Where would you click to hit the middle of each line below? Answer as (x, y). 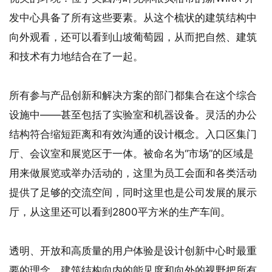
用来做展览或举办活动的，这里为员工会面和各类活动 (133, 173)
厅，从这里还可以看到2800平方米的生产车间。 (120, 212)
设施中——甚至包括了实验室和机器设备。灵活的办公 (133, 114)
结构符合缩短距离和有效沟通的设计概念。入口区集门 (133, 134)
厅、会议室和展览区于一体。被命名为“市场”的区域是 (131, 153)
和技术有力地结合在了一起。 (76, 56)
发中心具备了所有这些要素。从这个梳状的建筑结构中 (133, 17)
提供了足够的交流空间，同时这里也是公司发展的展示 (133, 192)
